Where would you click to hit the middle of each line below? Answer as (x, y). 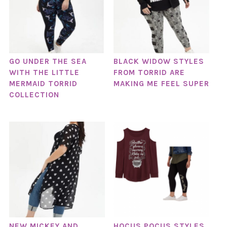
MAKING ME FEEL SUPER (161, 84)
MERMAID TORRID (43, 84)
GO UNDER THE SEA (48, 62)
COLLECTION (34, 95)
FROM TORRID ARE (149, 73)
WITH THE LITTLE (44, 73)
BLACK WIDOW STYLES (159, 62)
